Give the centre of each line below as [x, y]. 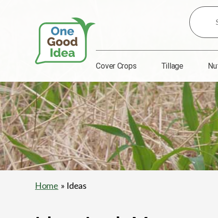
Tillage [172, 66]
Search [201, 13]
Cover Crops [116, 66]
